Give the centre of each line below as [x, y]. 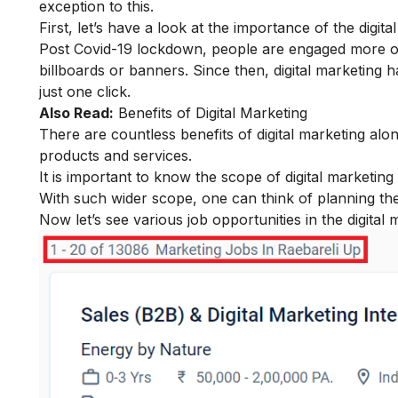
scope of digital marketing [307, 176]
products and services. [115, 155]
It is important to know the [130, 176]
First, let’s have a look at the [136, 27]
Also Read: [76, 112]
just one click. [85, 91]
